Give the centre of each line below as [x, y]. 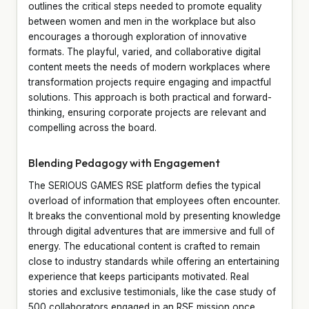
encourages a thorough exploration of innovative [138, 36]
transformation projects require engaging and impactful [150, 82]
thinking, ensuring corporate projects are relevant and [147, 112]
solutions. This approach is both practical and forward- [150, 97]
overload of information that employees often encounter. [154, 200]
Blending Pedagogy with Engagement [124, 162]
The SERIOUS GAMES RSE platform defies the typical [144, 185]
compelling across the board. [92, 127]
